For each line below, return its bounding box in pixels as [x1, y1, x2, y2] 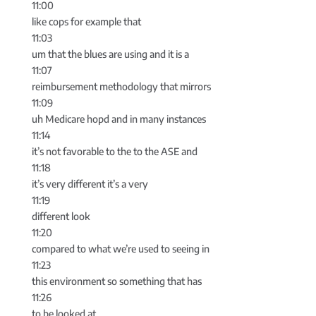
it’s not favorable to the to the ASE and [31, 145, 197, 158]
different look [31, 210, 90, 223]
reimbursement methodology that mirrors [31, 80, 211, 93]
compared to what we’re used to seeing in [31, 243, 209, 255]
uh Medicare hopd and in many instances [31, 113, 206, 126]
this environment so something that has [31, 275, 202, 288]
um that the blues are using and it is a [31, 48, 189, 61]
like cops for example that [31, 16, 141, 28]
